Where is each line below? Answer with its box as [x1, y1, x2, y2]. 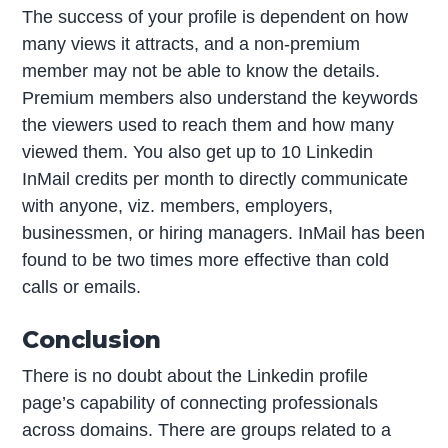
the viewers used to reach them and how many [22, 114, 395, 135]
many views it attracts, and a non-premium [22, 33, 361, 54]
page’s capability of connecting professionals [22, 392, 379, 413]
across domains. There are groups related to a [22, 419, 392, 440]
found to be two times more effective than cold [22, 249, 390, 270]
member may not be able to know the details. [22, 60, 381, 81]
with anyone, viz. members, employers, [22, 195, 334, 216]
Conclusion [22, 324, 162, 354]
